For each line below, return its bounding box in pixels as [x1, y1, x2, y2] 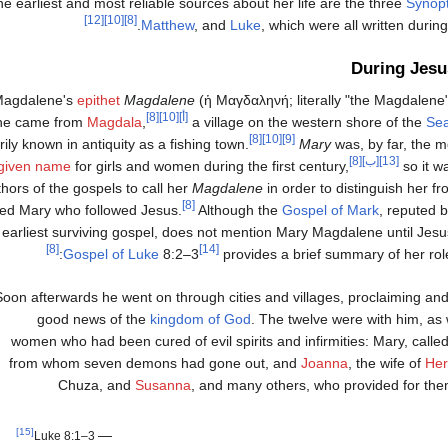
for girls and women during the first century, [71, 157, 349, 174]
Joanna [301, 354, 348, 371]
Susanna [135, 376, 191, 393]
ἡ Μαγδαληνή [204, 91, 289, 108]
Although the [195, 201, 282, 218]
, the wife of [348, 354, 425, 371]
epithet [77, 91, 120, 108]
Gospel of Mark [282, 201, 379, 218]
